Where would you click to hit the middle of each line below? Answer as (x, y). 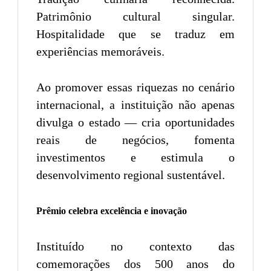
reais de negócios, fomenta (135, 139)
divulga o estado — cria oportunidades (135, 122)
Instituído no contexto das (135, 246)
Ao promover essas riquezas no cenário (135, 87)
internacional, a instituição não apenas (135, 104)
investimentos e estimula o (135, 157)
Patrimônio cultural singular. (135, 16)
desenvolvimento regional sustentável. (131, 175)
